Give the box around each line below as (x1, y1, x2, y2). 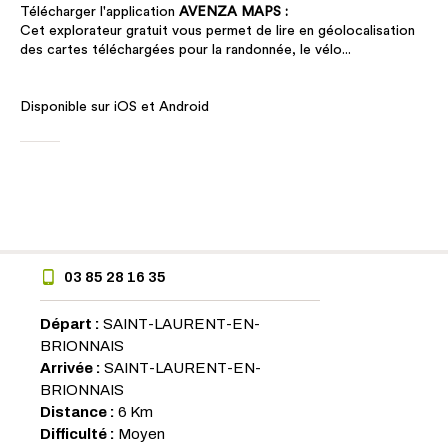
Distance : (40, 404, 118, 420)
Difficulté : (40, 426, 118, 442)
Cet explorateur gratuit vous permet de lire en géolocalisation (20, 24, 415, 38)
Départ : (40, 316, 103, 332)
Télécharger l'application (20, 5, 179, 19)
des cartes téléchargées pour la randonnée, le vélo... (20, 43, 351, 57)
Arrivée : (40, 360, 104, 376)
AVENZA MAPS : (179, 5, 288, 19)
